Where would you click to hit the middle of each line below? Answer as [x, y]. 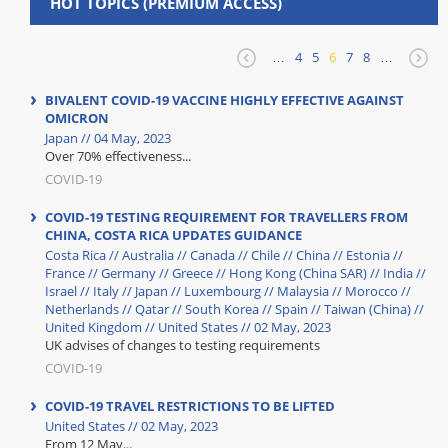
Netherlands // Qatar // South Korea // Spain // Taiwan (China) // [234, 309]
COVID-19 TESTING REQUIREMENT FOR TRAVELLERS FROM [226, 217]
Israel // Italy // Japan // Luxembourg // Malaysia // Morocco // [228, 291]
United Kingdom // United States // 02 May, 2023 [188, 327]
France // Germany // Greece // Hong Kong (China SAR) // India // [235, 273]
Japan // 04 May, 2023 [108, 138]
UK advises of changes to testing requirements [182, 345]
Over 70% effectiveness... [118, 156]
